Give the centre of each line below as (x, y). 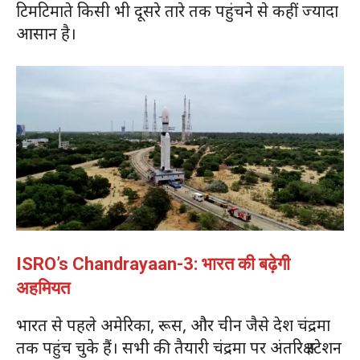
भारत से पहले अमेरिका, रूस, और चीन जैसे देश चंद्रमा (173, 325)
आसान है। (46, 34)
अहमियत (43, 288)
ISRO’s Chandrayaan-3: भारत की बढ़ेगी (153, 264)
